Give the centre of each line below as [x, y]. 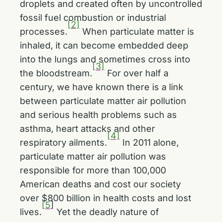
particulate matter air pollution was [93, 156]
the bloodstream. [56, 73]
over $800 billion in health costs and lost [106, 198]
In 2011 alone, [149, 142]
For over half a [137, 73]
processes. [44, 31]
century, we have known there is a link [102, 87]
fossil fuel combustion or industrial [93, 18]
